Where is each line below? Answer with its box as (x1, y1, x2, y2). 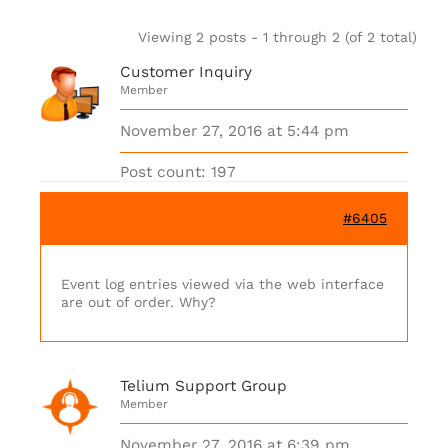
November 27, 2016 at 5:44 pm (120, 122, 349, 140)
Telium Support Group (120, 377, 287, 395)
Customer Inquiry (120, 63, 252, 81)
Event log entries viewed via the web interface (61, 276, 384, 292)
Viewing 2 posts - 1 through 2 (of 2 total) (138, 29, 417, 45)
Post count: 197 (120, 163, 236, 181)
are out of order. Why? (61, 294, 216, 310)
